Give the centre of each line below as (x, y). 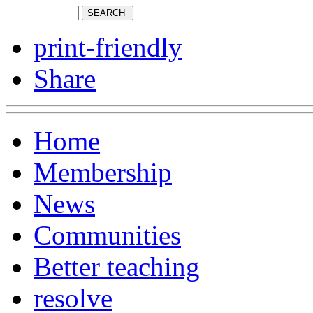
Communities (107, 235)
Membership (103, 172)
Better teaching (117, 267)
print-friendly (108, 47)
